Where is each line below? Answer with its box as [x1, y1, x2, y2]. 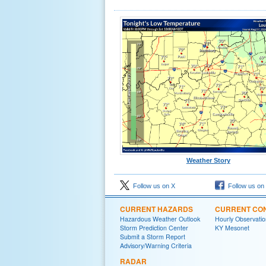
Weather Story [186, 157, 230, 164]
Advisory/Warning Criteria [120, 241, 192, 250]
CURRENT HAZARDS [120, 204, 193, 214]
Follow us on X [129, 182, 175, 189]
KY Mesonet [215, 223, 249, 232]
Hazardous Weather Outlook [120, 214, 200, 223]
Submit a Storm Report [120, 232, 185, 241]
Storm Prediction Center [120, 223, 188, 232]
